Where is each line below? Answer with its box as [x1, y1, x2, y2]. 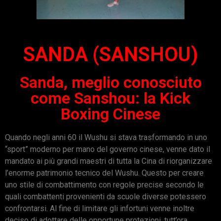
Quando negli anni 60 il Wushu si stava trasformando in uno [5, 133, 207, 143]
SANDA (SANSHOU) [23, 43, 198, 67]
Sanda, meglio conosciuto [19, 73, 202, 92]
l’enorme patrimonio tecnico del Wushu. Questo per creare [5, 168, 204, 178]
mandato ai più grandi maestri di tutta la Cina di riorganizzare [5, 156, 212, 166]
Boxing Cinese [61, 105, 160, 124]
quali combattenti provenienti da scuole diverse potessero [5, 192, 206, 202]
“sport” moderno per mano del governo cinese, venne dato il [5, 145, 210, 154]
